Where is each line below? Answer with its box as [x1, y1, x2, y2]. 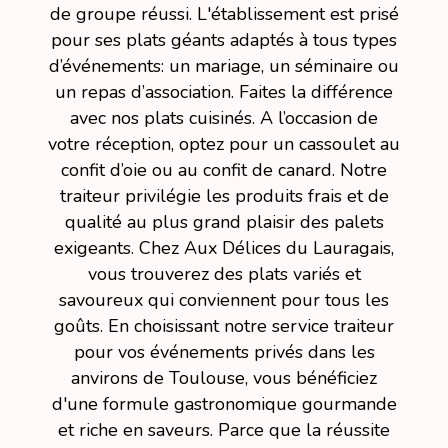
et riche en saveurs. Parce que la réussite [58, 418, 390, 442]
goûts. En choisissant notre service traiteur [54, 314, 394, 338]
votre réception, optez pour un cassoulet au [48, 132, 400, 156]
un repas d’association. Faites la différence [55, 80, 393, 104]
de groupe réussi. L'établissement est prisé [49, 2, 399, 26]
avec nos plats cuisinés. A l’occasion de [70, 106, 378, 130]
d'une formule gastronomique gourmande [51, 392, 397, 416]
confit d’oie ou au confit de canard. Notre [61, 158, 387, 182]
